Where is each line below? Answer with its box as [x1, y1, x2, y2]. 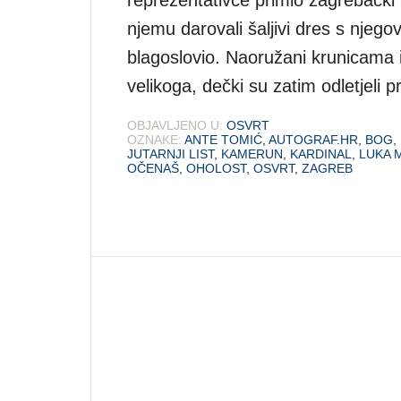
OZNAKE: [127, 132, 182, 147]
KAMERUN [221, 146, 283, 161]
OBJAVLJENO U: [127, 117, 223, 132]
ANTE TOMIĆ [184, 132, 262, 147]
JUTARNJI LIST [127, 146, 214, 161]
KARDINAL [290, 146, 352, 161]
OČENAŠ [127, 160, 179, 175]
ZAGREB [302, 160, 353, 175]
